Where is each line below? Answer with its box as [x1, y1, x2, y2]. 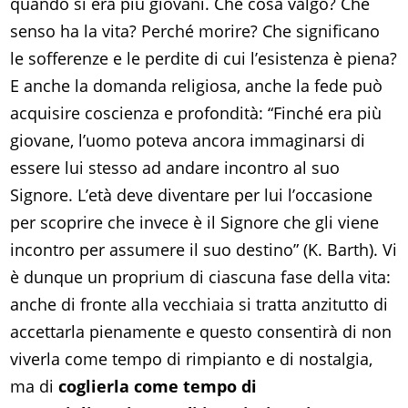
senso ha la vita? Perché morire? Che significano [10, 20, 381, 43]
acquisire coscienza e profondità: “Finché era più [10, 102, 382, 125]
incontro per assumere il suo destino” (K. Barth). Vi [10, 239, 398, 261]
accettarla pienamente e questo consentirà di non [10, 321, 393, 343]
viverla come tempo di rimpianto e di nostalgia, [10, 348, 373, 371]
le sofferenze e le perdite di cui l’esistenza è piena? [10, 47, 398, 70]
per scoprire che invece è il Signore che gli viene [10, 211, 380, 234]
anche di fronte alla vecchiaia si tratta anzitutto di [10, 293, 389, 316]
